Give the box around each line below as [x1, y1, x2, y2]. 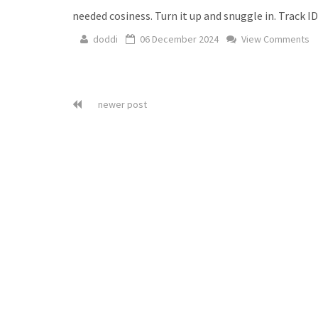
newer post [96, 98, 147, 111]
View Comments [239, 33, 309, 45]
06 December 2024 [140, 33, 219, 45]
